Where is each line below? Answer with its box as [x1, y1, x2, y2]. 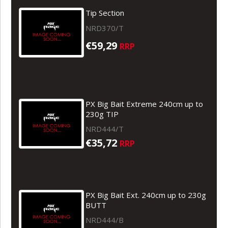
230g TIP [85, 108, 119, 119]
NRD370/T [85, 22, 124, 33]
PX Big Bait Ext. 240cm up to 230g [85, 189, 207, 200]
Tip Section [85, 7, 125, 18]
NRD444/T [85, 123, 124, 134]
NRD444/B [85, 214, 124, 225]
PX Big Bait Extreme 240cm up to [85, 98, 204, 109]
